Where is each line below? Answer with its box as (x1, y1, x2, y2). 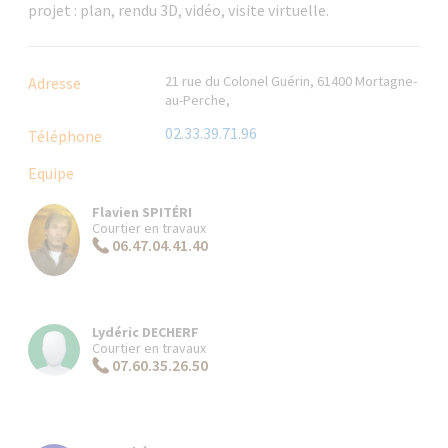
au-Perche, (165, 90, 231, 109)
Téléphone (28, 125, 103, 146)
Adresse (28, 72, 82, 93)
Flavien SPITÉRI (92, 202, 193, 221)
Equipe (28, 162, 75, 183)
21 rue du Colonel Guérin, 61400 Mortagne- (165, 71, 418, 90)
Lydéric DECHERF (92, 322, 200, 341)
